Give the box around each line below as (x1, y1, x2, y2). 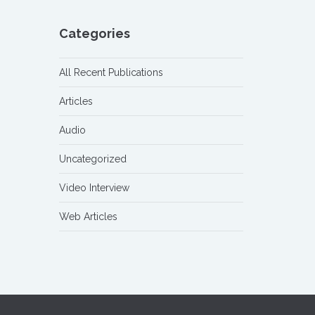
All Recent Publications (58, 67, 163, 78)
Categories (58, 26, 130, 41)
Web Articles (58, 211, 117, 222)
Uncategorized (58, 153, 127, 165)
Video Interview (58, 182, 129, 193)
